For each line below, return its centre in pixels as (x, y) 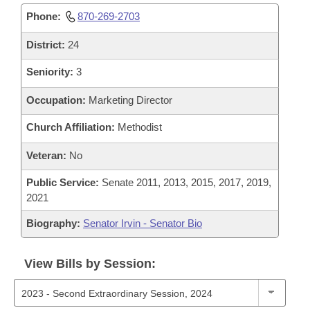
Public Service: (63, 182)
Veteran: (46, 155)
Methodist (138, 127)
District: (46, 45)
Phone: (44, 16)
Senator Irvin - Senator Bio (143, 223)
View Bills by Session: (90, 264)
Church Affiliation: (71, 127)
